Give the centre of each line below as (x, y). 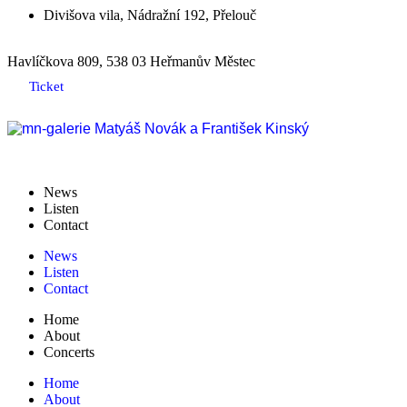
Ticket (46, 86)
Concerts (69, 352)
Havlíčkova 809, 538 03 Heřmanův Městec (131, 61)
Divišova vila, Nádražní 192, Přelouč (150, 15)
